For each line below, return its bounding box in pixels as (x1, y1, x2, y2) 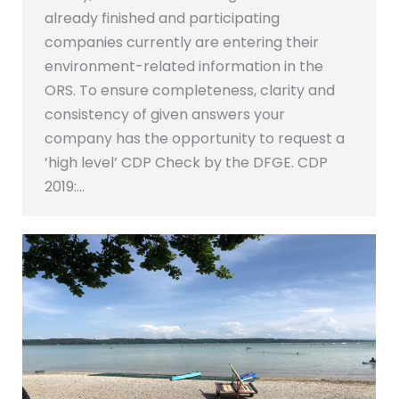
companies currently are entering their (45, 32, 319, 53)
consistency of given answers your (45, 104, 285, 126)
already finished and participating (45, 8, 280, 29)
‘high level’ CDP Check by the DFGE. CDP (45, 152, 328, 174)
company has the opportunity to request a (45, 128, 345, 150)
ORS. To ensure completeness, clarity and (45, 80, 335, 102)
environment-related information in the (45, 56, 323, 77)
